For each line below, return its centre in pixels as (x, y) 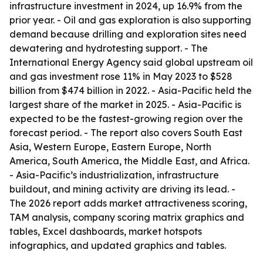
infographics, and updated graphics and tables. (118, 245)
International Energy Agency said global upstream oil (131, 62)
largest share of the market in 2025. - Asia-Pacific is (125, 104)
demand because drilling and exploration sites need (128, 34)
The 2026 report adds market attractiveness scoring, (128, 203)
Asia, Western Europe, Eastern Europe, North (110, 147)
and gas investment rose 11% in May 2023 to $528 (121, 76)
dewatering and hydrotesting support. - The (109, 48)
